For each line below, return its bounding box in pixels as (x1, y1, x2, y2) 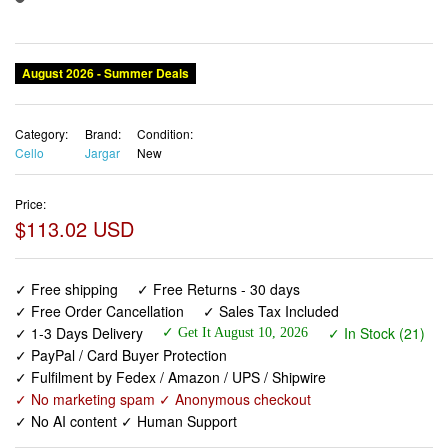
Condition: (137, 124, 193, 142)
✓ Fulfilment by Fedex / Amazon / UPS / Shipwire (15, 367, 326, 388)
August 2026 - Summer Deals (16, 63, 195, 82)
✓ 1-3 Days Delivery (15, 323, 143, 344)
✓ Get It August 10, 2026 (162, 325, 309, 341)
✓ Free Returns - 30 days (137, 279, 301, 300)
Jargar (84, 143, 120, 161)
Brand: (84, 124, 121, 142)
